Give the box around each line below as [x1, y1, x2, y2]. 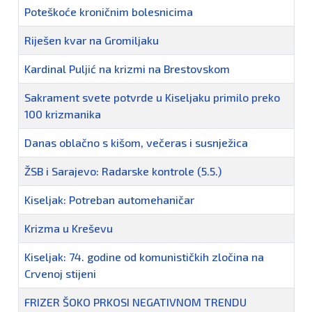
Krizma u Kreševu [24, 221, 113, 235]
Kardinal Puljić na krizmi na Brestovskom [24, 62, 230, 76]
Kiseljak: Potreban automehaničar [24, 193, 194, 207]
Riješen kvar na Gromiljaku [24, 33, 159, 47]
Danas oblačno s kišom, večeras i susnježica [24, 136, 248, 150]
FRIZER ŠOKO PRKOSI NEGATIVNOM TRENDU [24, 295, 247, 309]
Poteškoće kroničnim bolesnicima [24, 5, 193, 19]
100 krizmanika [24, 107, 101, 121]
